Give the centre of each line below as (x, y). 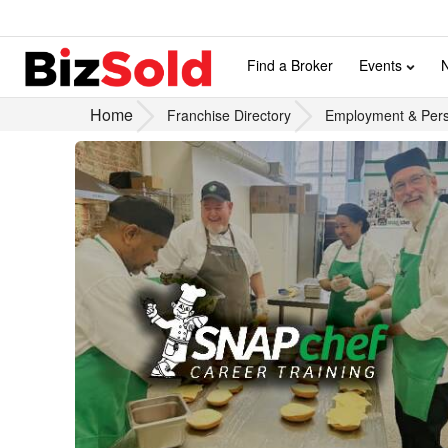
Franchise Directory (228, 115)
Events (382, 65)
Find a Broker (290, 65)
